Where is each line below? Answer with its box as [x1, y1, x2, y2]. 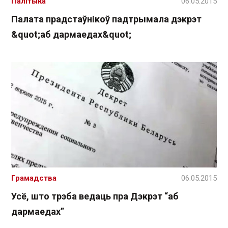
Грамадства [11, 174, 56, 183]
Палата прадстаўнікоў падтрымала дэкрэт [11, 13, 202, 24]
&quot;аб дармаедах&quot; [11, 28, 131, 40]
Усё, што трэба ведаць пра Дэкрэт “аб [11, 191, 179, 202]
